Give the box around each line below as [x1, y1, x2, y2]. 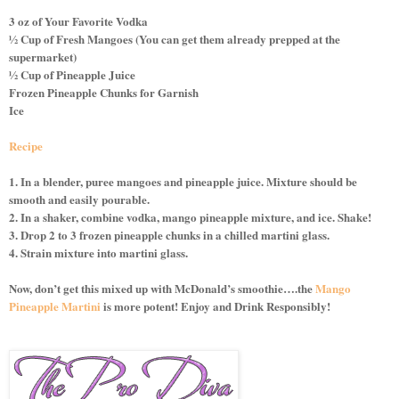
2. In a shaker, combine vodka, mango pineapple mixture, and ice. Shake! [9, 208, 371, 225]
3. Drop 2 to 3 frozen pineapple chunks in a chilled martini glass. [9, 225, 330, 243]
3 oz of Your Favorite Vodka [9, 12, 148, 29]
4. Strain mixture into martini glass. [9, 243, 188, 261]
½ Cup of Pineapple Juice [9, 65, 135, 83]
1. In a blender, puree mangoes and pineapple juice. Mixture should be [9, 172, 357, 190]
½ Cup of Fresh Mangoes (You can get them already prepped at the [9, 29, 340, 47]
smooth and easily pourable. [9, 190, 150, 208]
